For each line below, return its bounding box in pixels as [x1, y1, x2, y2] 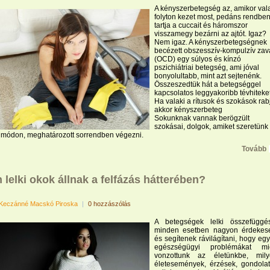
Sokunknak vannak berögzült [154, 114, 250, 122]
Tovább [242, 145, 266, 153]
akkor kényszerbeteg [154, 105, 222, 114]
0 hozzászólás [88, 200, 131, 207]
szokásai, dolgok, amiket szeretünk [154, 122, 268, 131]
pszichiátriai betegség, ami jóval [154, 63, 259, 72]
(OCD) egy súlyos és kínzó [154, 55, 241, 63]
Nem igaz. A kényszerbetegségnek [154, 38, 267, 46]
